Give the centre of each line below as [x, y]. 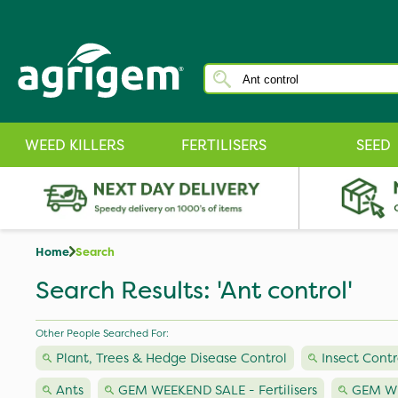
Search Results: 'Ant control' [194, 290]
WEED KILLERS [75, 145]
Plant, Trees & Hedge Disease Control [171, 358]
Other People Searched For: [102, 333]
